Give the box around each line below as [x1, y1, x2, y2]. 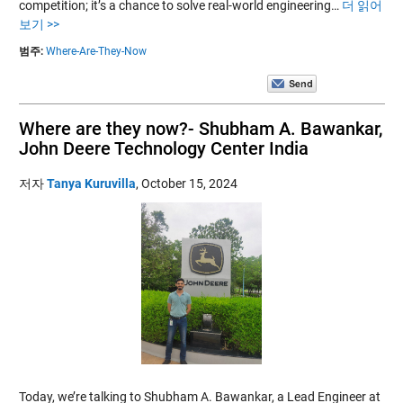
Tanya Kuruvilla [46, 175, 136, 191]
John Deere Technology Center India [18, 137, 309, 159]
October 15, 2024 [140, 175, 237, 191]
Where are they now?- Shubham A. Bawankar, [18, 117, 382, 139]
